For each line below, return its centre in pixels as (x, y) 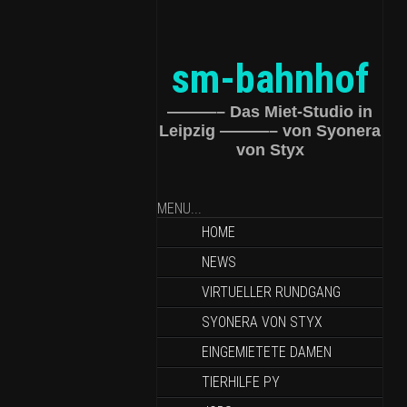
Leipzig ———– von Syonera (270, 131)
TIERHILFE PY (241, 382)
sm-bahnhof (270, 79)
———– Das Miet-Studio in (270, 112)
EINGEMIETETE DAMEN (267, 352)
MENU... (179, 208)
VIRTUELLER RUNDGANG (271, 292)
